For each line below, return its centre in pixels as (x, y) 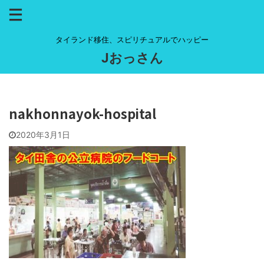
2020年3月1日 (43, 135)
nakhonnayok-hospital (82, 113)
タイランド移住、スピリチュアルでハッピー (132, 39)
